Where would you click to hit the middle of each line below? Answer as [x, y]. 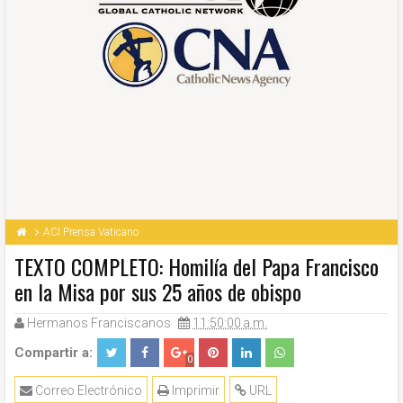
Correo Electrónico [87, 390]
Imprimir [194, 390]
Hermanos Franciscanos [99, 323]
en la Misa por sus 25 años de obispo [158, 291]
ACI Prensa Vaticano [91, 232]
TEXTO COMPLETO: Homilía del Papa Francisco [197, 266]
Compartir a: [54, 353]
